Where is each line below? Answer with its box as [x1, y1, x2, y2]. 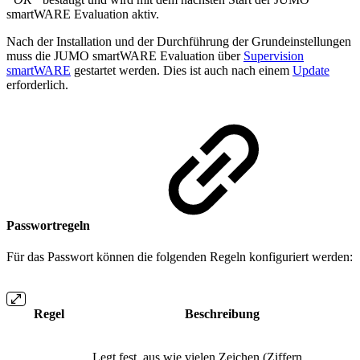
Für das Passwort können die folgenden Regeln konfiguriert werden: [6, 250, 353, 264]
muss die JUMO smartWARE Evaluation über [6, 48, 243, 63]
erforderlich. [6, 77, 68, 92]
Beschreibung [184, 307, 260, 321]
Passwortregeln [6, 219, 93, 233]
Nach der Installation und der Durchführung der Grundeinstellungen [6, 34, 351, 48]
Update [292, 63, 329, 77]
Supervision [243, 48, 304, 63]
